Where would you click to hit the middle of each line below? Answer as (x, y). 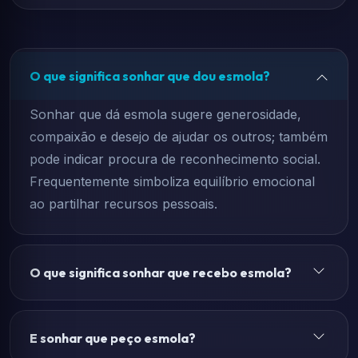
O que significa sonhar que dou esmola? (150, 76)
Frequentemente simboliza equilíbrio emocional (172, 181)
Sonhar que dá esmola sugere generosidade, (165, 114)
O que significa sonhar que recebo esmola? (161, 272)
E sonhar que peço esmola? (113, 338)
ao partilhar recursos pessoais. (123, 204)
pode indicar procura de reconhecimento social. (175, 159)
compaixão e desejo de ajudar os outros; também (179, 137)
